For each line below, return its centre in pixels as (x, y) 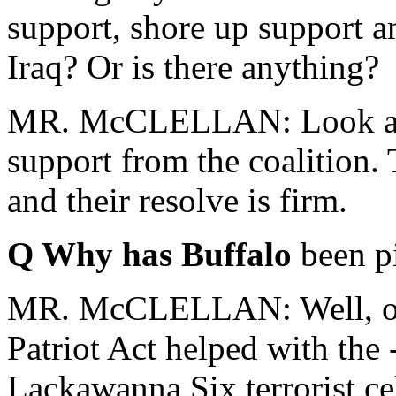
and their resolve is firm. (177, 200)
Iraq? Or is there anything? (193, 67)
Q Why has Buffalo (154, 254)
